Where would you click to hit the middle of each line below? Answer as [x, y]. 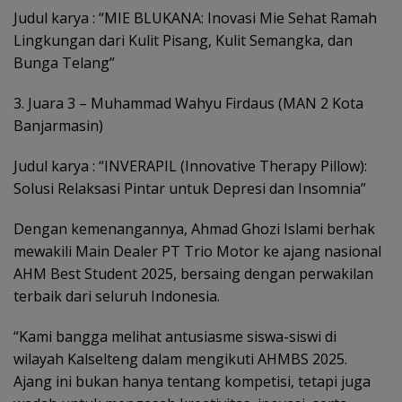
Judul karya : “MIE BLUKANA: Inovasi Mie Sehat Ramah [195, 17]
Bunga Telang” [64, 62]
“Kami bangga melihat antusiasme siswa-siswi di [175, 336]
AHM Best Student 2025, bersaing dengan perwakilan [193, 273]
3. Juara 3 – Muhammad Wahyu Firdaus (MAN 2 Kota [188, 103]
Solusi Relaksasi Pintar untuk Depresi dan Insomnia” [190, 188]
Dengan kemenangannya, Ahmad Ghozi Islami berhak [194, 228]
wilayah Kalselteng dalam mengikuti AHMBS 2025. [180, 358]
